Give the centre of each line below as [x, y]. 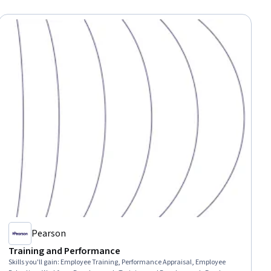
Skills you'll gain [33, 262]
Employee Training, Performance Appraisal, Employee [143, 262]
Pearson [49, 233]
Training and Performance [65, 251]
